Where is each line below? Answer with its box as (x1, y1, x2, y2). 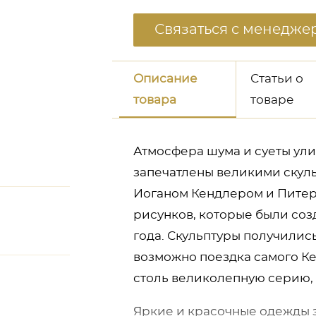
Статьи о (250, 73, 303, 85)
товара (133, 94, 176, 106)
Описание (133, 73, 197, 85)
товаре (250, 94, 294, 106)
